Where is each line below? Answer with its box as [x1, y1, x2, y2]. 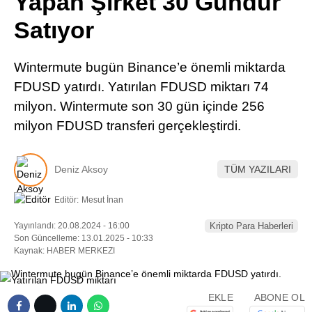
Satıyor [14, 17, 94, 43]
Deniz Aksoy [54, 164, 108, 175]
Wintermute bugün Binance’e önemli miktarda [14, 60, 286, 75]
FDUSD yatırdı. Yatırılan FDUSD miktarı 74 [14, 79, 269, 94]
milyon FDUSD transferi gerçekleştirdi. [14, 118, 241, 133]
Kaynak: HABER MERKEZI [14, 245, 115, 256]
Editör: [54, 194, 79, 205]
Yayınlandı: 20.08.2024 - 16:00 [14, 220, 130, 231]
